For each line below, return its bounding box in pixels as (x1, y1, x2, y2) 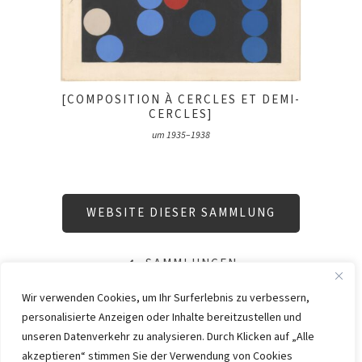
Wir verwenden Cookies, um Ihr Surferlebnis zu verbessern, (22, 290, 309, 306)
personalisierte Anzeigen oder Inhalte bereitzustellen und (22, 309, 301, 326)
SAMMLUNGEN (141, 255, 238, 272)
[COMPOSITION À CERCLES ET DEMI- (61, 90, 301, 108)
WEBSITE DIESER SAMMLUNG (86, 204, 276, 221)
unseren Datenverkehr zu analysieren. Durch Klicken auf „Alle (22, 329, 314, 345)
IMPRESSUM (87, 326, 145, 343)
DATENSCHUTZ (211, 326, 282, 343)
